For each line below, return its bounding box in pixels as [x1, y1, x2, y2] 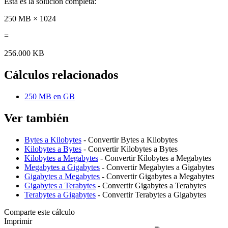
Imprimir [4, 217, 32, 226]
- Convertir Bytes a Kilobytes [81, 135, 178, 145]
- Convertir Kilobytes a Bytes [81, 145, 178, 154]
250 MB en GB [24, 92, 75, 101]
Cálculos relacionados [4, 68, 118, 82]
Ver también [4, 111, 69, 125]
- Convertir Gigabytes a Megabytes [100, 172, 214, 181]
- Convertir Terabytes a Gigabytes [96, 190, 206, 199]
